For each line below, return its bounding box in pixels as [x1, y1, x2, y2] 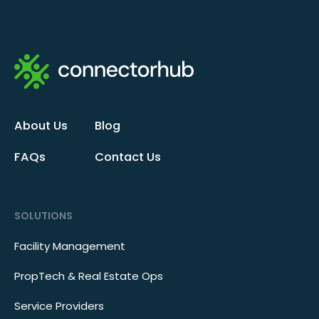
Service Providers [14, 298, 104, 313]
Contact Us [95, 148, 161, 165]
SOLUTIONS [14, 208, 73, 223]
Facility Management [14, 238, 125, 253]
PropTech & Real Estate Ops [14, 268, 163, 283]
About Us [14, 117, 68, 134]
